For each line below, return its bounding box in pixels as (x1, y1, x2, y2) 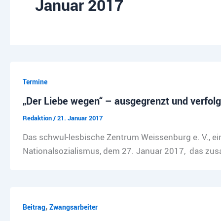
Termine (22, 76, 47, 86)
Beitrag (22, 202, 45, 212)
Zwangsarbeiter (49, 202, 98, 212)
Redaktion (22, 113, 53, 123)
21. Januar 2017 (57, 113, 103, 123)
